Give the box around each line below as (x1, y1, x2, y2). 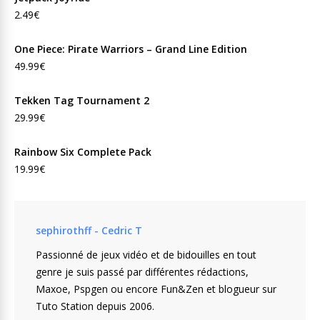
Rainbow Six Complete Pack (14, 145, 151, 159)
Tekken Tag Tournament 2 (14, 94, 149, 107)
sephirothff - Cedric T (36, 224, 142, 237)
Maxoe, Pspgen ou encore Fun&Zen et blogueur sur (36, 282, 276, 296)
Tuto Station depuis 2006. (36, 299, 154, 313)
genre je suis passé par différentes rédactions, (36, 265, 249, 279)
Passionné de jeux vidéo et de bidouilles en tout (36, 248, 256, 261)
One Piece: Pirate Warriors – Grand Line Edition (14, 42, 247, 56)
